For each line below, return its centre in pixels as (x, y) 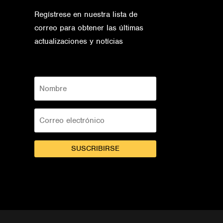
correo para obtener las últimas (89, 28)
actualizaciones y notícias (78, 41)
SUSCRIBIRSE (95, 149)
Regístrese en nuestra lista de (86, 14)
